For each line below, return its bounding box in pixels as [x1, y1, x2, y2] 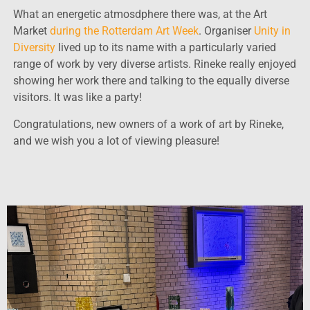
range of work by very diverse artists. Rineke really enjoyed [12, 57, 296, 71]
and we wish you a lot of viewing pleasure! [12, 134, 219, 147]
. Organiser [198, 24, 254, 38]
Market [12, 24, 50, 38]
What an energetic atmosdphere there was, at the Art [12, 8, 267, 21]
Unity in [253, 24, 291, 38]
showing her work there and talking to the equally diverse [12, 74, 289, 88]
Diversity [12, 41, 55, 55]
